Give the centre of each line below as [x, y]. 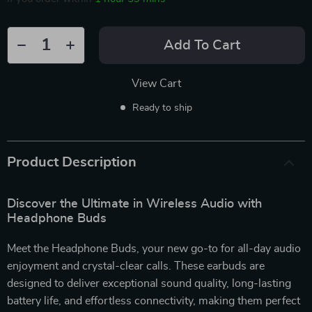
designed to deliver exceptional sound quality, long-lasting [149, 283]
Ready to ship [162, 108]
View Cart [156, 83]
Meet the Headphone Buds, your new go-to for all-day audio [154, 248]
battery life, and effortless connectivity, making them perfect [154, 301]
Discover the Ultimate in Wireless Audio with [134, 204]
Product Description [72, 162]
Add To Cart [202, 45]
